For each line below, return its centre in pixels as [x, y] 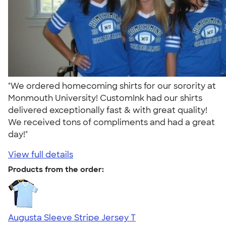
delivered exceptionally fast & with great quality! [108, 110]
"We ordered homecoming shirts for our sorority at [112, 86]
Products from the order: [56, 169]
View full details [41, 154]
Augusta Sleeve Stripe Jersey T [72, 217]
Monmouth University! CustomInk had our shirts [105, 98]
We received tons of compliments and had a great [111, 122]
